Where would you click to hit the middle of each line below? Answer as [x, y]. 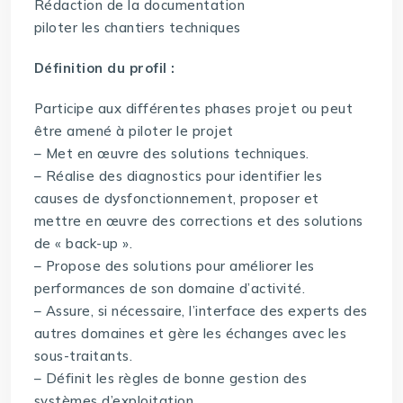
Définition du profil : [104, 68]
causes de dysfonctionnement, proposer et [176, 199]
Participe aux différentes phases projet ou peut [193, 109]
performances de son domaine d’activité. [170, 289]
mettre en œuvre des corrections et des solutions [198, 221]
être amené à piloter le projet [134, 131]
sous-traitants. [83, 356]
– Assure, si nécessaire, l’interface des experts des [201, 311]
